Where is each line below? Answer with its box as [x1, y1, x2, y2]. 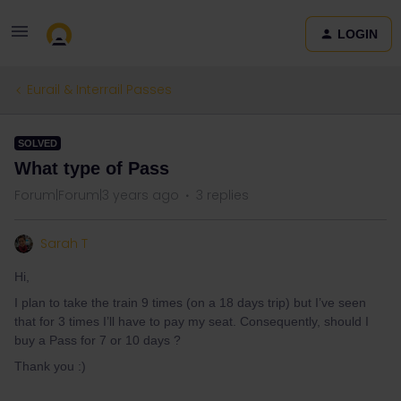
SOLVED [18, 138, 57, 149]
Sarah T [40, 235, 88, 252]
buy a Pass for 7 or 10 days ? [14, 333, 181, 347]
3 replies [196, 186, 249, 204]
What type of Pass [14, 158, 169, 178]
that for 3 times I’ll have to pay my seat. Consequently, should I [14, 314, 369, 328]
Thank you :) [14, 359, 86, 373]
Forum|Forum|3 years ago [14, 186, 179, 204]
